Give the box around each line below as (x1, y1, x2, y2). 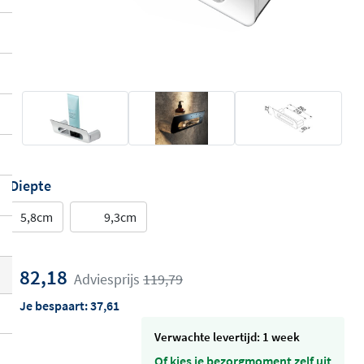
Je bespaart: (19, 297, 90, 314)
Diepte (10, 177, 51, 195)
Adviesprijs (74, 271, 143, 288)
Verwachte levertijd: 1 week (161, 329, 300, 344)
